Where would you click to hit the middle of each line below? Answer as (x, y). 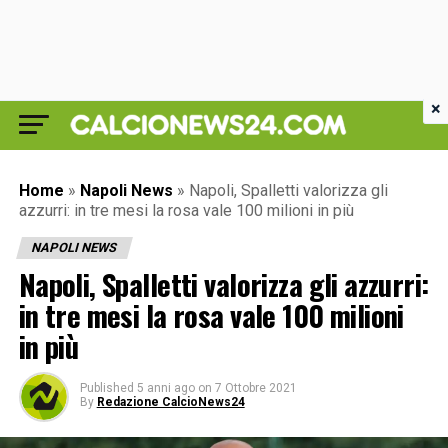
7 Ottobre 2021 (255, 388)
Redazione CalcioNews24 (170, 402)
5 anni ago (165, 388)
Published (106, 388)
